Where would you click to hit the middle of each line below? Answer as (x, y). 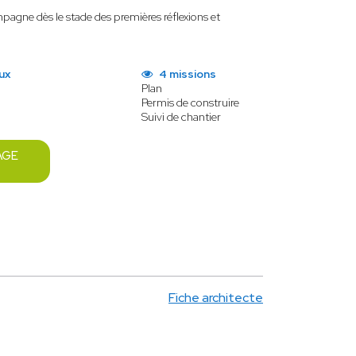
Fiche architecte (216, 298)
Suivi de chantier (181, 117)
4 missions (186, 74)
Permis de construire (190, 103)
